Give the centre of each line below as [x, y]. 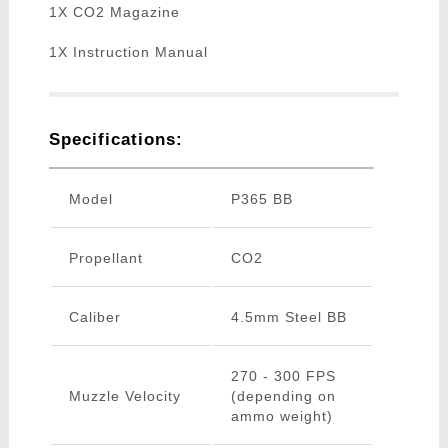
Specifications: [115, 140]
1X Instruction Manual [128, 52]
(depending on [283, 396]
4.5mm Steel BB [288, 317]
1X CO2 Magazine [114, 12]
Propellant [105, 258]
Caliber [94, 317]
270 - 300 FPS [283, 376]
